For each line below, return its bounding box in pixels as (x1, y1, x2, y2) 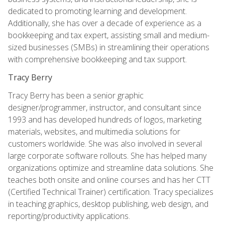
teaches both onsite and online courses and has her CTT (8, 174, 210, 185)
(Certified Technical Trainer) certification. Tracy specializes (8, 186, 213, 197)
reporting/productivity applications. (8, 210, 130, 221)
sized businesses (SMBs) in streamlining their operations (8, 41, 209, 53)
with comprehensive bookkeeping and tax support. (8, 53, 187, 65)
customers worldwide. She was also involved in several (8, 138, 202, 149)
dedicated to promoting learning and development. (8, 5, 187, 17)
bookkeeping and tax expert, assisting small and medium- (8, 29, 209, 41)
